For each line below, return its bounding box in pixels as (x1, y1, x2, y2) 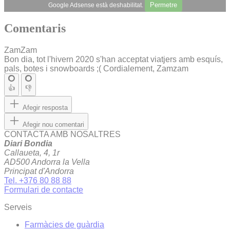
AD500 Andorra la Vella (4, 158, 90, 167)
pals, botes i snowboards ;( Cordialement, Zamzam (4, 64, 188, 73)
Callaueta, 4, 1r (4, 148, 60, 158)
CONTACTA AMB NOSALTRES (4, 130, 121, 139)
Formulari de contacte (4, 185, 83, 195)
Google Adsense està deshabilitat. (48, 1, 145, 9)
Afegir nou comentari (23, 121, 84, 129)
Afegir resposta (23, 104, 68, 112)
